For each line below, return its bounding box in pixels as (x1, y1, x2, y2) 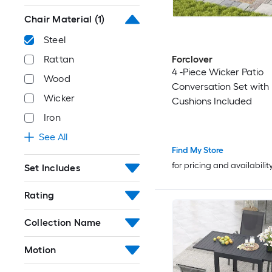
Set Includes (24, 162, 80, 174)
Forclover (171, 53, 212, 65)
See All (39, 131, 67, 143)
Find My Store (171, 145, 223, 156)
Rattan (44, 53, 75, 65)
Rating (24, 189, 55, 201)
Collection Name (24, 217, 101, 228)
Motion (24, 244, 56, 256)
